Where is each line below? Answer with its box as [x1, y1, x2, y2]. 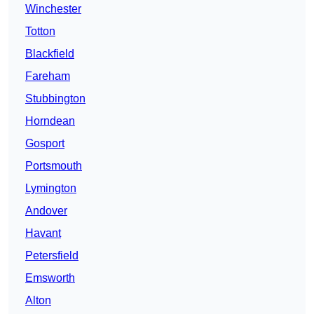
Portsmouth [25, 160, 82, 172]
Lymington [25, 182, 76, 195]
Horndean [25, 115, 75, 128]
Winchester [25, 3, 81, 15]
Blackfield [25, 48, 74, 60]
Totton [25, 25, 55, 38]
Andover [25, 205, 67, 217]
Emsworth [25, 272, 75, 285]
